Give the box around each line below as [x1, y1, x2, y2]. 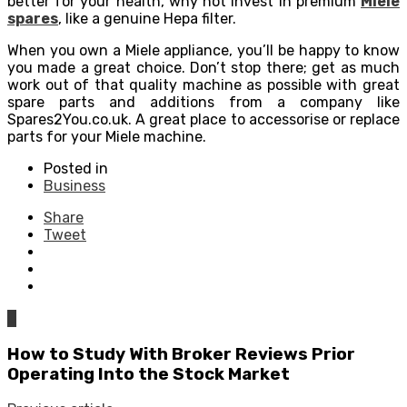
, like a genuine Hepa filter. [58, 9, 236, 27]
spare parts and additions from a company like [7, 93, 400, 111]
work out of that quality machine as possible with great [7, 75, 400, 94]
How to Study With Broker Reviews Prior [7, 343, 355, 364]
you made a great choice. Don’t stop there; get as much [7, 58, 400, 76]
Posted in [44, 159, 108, 177]
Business [44, 176, 105, 194]
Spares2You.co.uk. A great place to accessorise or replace [7, 110, 400, 128]
